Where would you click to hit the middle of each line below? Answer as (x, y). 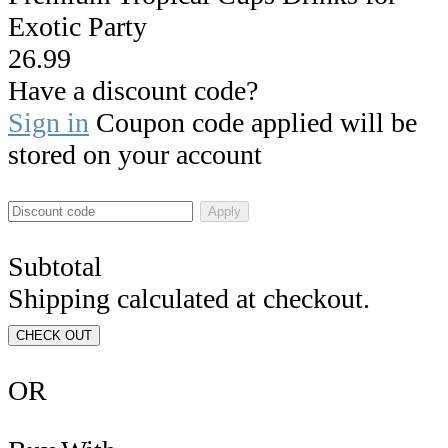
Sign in (48, 122)
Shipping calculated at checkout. (189, 298)
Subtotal (55, 266)
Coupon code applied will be (253, 122)
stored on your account (135, 154)
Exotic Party (77, 26)
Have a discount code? (133, 90)
